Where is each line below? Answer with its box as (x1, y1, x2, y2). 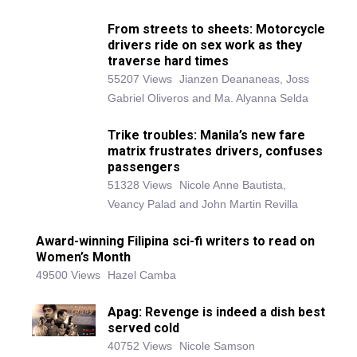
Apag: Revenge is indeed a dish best (108, 304, 325, 320)
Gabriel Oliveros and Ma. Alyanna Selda (108, 92, 308, 105)
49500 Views (36, 269, 100, 282)
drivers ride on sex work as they (108, 37, 302, 53)
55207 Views (108, 73, 172, 86)
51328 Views (108, 178, 172, 192)
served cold (108, 320, 179, 336)
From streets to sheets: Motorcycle (108, 22, 325, 37)
